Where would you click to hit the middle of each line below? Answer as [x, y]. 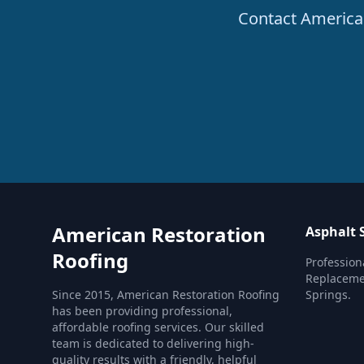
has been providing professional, [142, 311]
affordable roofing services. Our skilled [158, 327]
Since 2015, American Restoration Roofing [166, 295]
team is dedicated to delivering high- [153, 343]
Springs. [328, 295]
